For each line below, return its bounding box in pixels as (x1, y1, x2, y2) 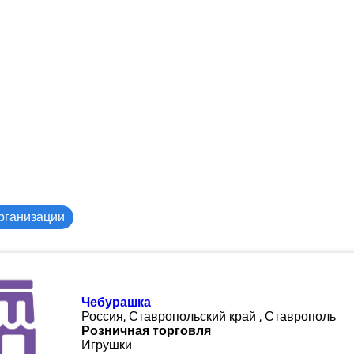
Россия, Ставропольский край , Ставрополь (81, 309, 336, 324)
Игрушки (81, 337, 132, 352)
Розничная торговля (81, 323, 211, 338)
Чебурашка (81, 295, 151, 310)
